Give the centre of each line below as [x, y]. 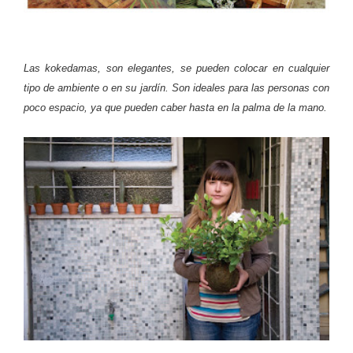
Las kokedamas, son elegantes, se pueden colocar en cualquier [176, 69]
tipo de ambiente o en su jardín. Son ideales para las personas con [176, 88]
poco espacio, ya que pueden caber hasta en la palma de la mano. [175, 108]
